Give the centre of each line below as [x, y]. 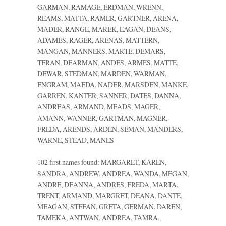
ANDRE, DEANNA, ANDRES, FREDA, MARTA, [108, 184]
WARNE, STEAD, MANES [76, 140]
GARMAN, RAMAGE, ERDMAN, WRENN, [100, 7]
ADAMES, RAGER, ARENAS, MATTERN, [98, 40]
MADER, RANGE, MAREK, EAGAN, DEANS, [104, 29]
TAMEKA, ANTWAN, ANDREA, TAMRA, [98, 217]
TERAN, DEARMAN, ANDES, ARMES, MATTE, [108, 62]
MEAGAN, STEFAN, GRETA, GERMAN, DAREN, [109, 206]
